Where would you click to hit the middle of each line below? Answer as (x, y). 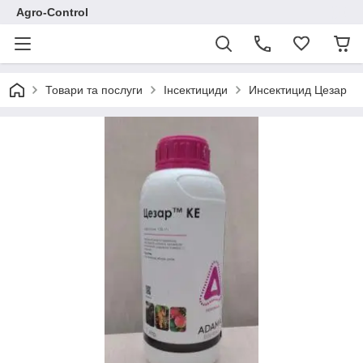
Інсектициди (196, 90)
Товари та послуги (94, 90)
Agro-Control (52, 12)
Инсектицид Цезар (298, 90)
